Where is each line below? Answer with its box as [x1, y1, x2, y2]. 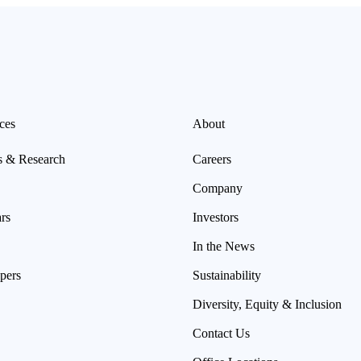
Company [193, 180, 243, 195]
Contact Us [193, 326, 250, 340]
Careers [193, 151, 231, 166]
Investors [193, 210, 239, 224]
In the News [193, 239, 255, 253]
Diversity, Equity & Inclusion [193, 297, 342, 311]
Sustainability [193, 268, 261, 282]
